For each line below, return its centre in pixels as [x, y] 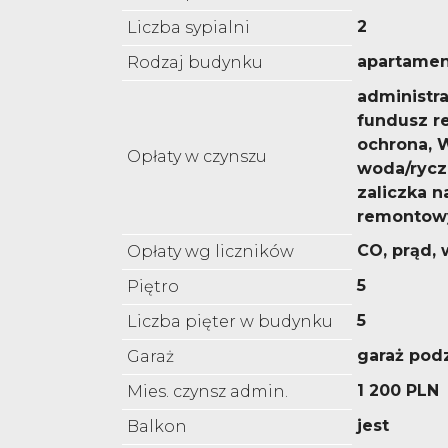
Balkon [157, 427]
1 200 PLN [398, 391]
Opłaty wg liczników [210, 252]
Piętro [153, 287]
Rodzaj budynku [195, 63]
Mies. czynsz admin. [207, 392]
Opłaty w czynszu [197, 157]
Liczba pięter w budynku [230, 322]
